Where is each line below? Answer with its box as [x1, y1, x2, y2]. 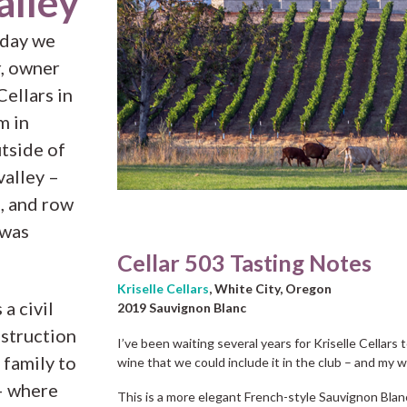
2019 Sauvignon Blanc [117, 300, 246, 315]
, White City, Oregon [209, 281, 332, 296]
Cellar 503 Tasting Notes [117, 249, 372, 276]
